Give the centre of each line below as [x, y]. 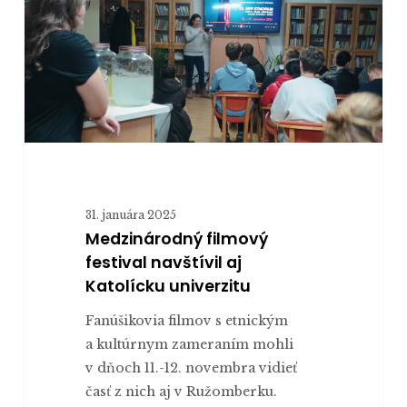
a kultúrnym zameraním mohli [189, 344]
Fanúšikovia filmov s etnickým [186, 320]
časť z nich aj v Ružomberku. [181, 391]
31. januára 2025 [130, 214]
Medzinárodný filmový [176, 238]
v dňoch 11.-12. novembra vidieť [191, 367]
